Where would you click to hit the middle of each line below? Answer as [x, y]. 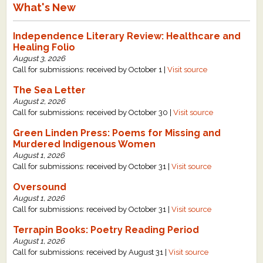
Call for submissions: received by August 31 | [91, 252]
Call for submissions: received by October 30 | [93, 112]
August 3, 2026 [39, 58]
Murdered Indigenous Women [85, 144]
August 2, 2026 [39, 101]
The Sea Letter [50, 90]
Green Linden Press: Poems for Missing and [117, 133]
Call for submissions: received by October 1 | [90, 69]
